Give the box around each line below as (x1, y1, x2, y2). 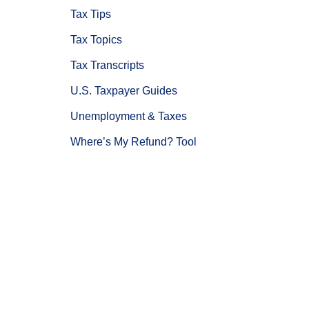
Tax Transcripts (70, 59, 144, 72)
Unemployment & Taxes (70, 110, 187, 123)
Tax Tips (70, 8, 111, 21)
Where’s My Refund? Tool (70, 136, 197, 148)
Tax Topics (70, 34, 122, 46)
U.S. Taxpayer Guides (70, 85, 177, 97)
